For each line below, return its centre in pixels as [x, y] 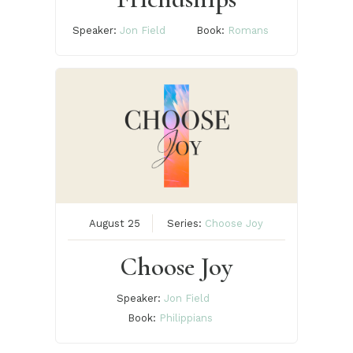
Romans [248, 31]
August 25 [114, 224]
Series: [186, 224]
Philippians [186, 318]
